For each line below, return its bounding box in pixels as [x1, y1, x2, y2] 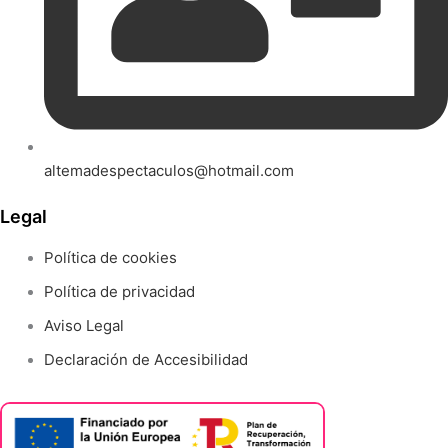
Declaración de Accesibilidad [43, 349, 248, 369]
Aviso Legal [43, 315, 124, 335]
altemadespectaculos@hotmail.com [43, 160, 294, 180]
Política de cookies [43, 247, 177, 267]
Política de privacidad [43, 281, 195, 301]
